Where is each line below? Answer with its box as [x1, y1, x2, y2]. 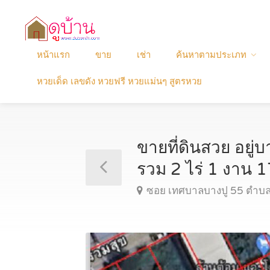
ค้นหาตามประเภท [176, 49, 246, 60]
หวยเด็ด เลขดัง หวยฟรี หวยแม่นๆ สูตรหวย [37, 75, 202, 87]
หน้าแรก [37, 49, 70, 60]
